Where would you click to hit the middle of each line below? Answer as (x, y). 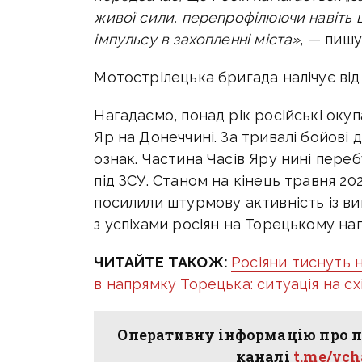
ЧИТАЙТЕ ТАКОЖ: (163, 263)
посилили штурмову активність (209, 203)
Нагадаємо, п (142, 116)
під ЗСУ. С (128, 181)
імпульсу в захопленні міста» (197, 40)
